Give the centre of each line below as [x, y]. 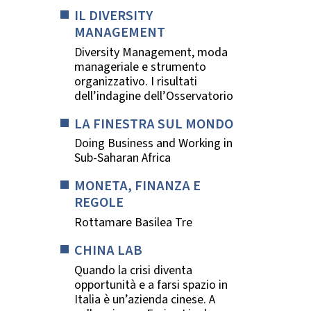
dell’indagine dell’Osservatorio [154, 96]
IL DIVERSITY [114, 16]
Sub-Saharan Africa [123, 158]
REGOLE [99, 203]
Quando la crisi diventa [133, 270]
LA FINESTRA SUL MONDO [154, 124]
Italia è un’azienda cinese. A [145, 299]
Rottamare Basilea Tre [133, 222]
